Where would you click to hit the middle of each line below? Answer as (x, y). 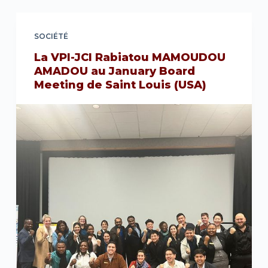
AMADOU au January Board (114, 71)
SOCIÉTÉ (51, 36)
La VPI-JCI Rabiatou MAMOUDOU (130, 57)
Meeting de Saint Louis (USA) (120, 85)
